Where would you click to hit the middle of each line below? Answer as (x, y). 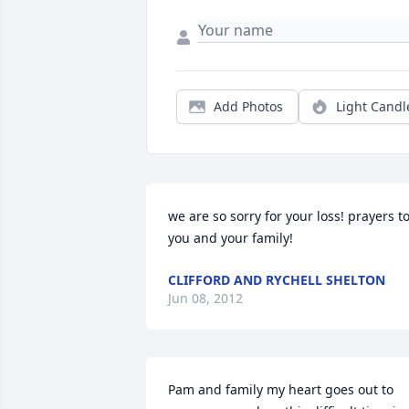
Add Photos (248, 107)
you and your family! (231, 238)
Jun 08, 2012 (205, 299)
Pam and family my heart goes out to (281, 390)
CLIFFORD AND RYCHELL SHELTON (277, 280)
